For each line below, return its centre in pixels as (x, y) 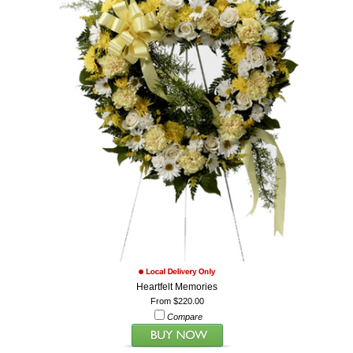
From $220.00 (177, 301)
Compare (185, 316)
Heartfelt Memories (177, 286)
